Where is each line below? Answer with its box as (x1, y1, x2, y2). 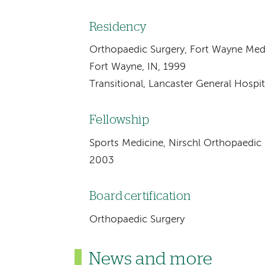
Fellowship (89, 114, 150, 127)
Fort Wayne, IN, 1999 (89, 62, 186, 73)
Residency (89, 21, 147, 33)
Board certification (89, 190, 191, 202)
